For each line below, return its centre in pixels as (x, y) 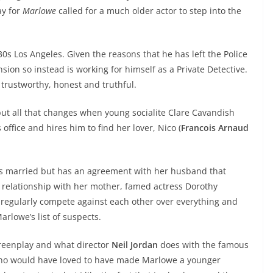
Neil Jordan (135, 245)
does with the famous (203, 245)
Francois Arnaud (215, 128)
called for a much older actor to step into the (149, 11)
